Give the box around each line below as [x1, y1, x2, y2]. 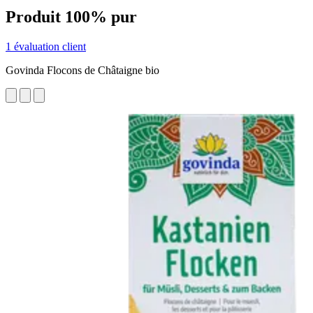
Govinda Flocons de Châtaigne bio [6, 64, 159, 76]
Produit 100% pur [6, 7, 137, 26]
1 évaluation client [6, 40, 86, 52]
